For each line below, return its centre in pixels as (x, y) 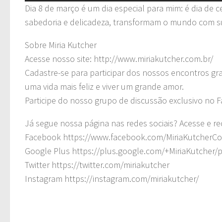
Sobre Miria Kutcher (61, 45)
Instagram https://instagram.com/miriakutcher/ (112, 178)
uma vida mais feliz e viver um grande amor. (104, 86)
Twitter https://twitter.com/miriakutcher (97, 165)
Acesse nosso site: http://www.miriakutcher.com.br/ (119, 58)
